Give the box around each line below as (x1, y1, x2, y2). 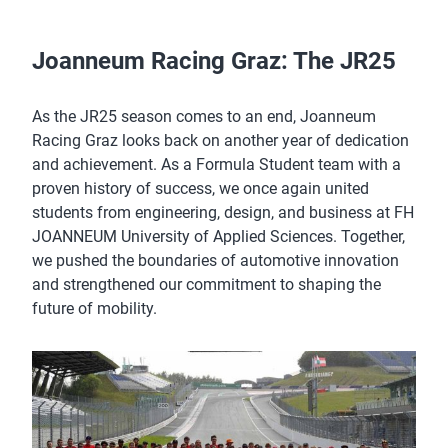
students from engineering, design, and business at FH (32, 202, 414, 222)
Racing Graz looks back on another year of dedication (32, 130, 409, 150)
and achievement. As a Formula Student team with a (32, 154, 401, 174)
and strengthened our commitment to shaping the (32, 274, 381, 294)
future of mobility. (32, 298, 157, 318)
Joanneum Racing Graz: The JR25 (32, 46, 396, 75)
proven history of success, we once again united (32, 178, 369, 198)
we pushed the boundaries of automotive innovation (32, 250, 399, 270)
